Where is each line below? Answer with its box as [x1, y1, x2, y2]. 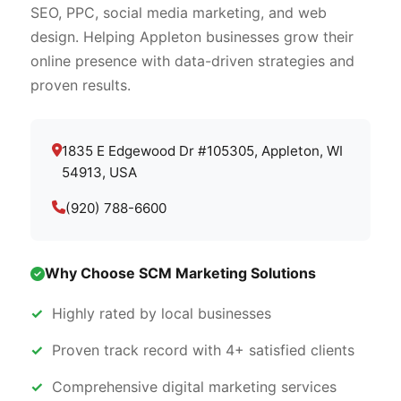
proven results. [30, 76, 131, 94]
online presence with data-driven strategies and [30, 52, 354, 70]
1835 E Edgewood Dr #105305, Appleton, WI [62, 142, 343, 159]
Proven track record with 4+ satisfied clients [52, 341, 354, 359]
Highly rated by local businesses [52, 304, 271, 322]
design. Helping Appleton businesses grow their [30, 28, 354, 46]
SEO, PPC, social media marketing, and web [30, 4, 327, 21]
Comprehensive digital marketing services [52, 378, 337, 396]
